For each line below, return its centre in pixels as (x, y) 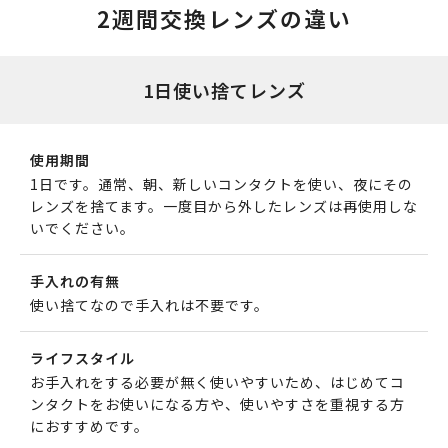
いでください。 (82, 228)
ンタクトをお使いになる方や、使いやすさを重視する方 (217, 404)
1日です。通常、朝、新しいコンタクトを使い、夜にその (221, 184)
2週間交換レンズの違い (224, 18)
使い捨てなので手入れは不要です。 (149, 305)
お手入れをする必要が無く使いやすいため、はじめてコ (217, 382)
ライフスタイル (82, 358)
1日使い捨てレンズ (224, 90)
